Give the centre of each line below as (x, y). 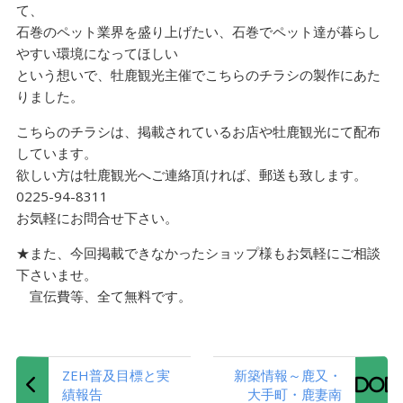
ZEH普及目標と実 (116, 376)
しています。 (56, 153)
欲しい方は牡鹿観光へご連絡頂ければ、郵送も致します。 (191, 175)
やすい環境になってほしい (97, 54)
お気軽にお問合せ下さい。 (97, 218)
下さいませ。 (56, 275)
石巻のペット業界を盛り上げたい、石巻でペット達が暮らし (198, 32)
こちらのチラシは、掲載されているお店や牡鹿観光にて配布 (198, 132)
